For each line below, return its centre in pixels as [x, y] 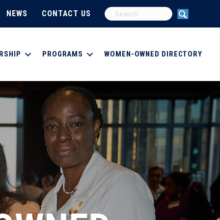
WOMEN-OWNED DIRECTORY [153, 54]
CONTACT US [66, 14]
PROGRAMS [63, 54]
